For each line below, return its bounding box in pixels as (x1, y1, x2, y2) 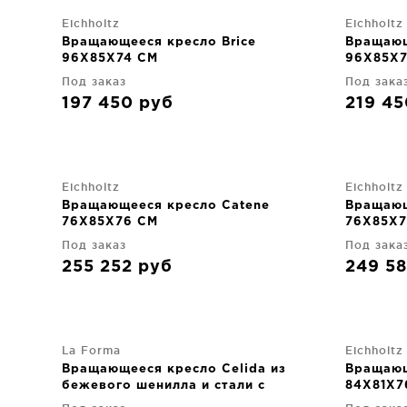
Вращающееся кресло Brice (62, 36, 256, 47)
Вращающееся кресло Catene (62, 200, 270, 211)
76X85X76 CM (62, 216, 158, 227)
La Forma (62, 343, 121, 356)
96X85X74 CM (62, 53, 158, 64)
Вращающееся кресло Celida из (62, 363, 286, 374)
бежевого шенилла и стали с (62, 380, 265, 391)
